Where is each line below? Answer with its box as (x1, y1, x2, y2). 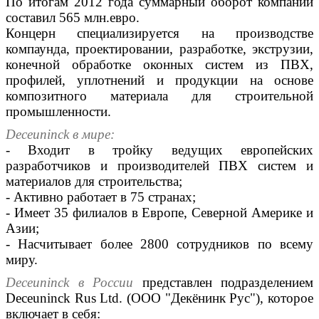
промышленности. (6, 103, 111, 119)
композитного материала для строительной (6, 88, 313, 103)
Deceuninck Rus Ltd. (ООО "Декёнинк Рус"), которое (6, 291, 313, 306)
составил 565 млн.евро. (6, 9, 143, 25)
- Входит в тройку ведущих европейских (6, 142, 313, 157)
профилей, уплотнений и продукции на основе (6, 72, 313, 88)
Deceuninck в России (6, 275, 133, 291)
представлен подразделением (133, 275, 313, 291)
